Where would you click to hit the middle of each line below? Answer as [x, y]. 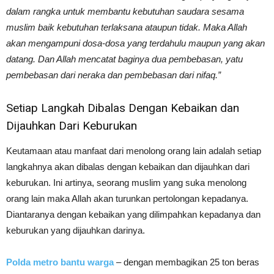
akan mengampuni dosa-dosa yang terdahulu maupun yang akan [135, 43]
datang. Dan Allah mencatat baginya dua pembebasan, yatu [124, 59]
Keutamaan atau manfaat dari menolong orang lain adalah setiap [134, 151]
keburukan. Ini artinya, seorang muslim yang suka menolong [126, 183]
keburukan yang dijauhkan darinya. [76, 230]
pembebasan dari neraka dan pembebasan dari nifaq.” [113, 75]
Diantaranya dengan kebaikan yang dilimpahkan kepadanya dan [133, 214]
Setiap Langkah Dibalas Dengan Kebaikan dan [123, 108]
